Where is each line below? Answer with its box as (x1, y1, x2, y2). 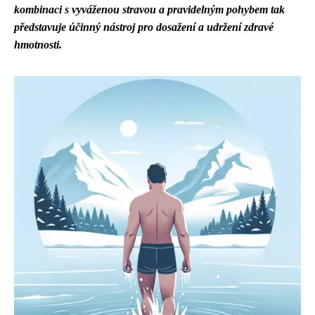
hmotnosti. (14, 39, 62, 51)
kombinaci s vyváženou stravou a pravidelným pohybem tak (14, 4, 285, 15)
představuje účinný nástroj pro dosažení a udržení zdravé (14, 21, 274, 33)
